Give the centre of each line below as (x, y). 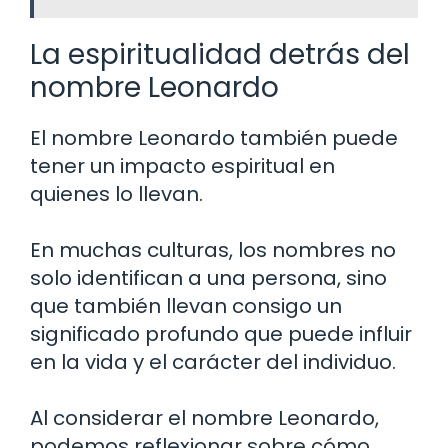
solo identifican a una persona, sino (208, 277)
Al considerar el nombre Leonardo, (204, 417)
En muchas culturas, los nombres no (213, 249)
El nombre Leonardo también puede (214, 137)
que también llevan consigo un (186, 305)
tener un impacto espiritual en (182, 165)
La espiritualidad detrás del (220, 54)
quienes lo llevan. (116, 193)
